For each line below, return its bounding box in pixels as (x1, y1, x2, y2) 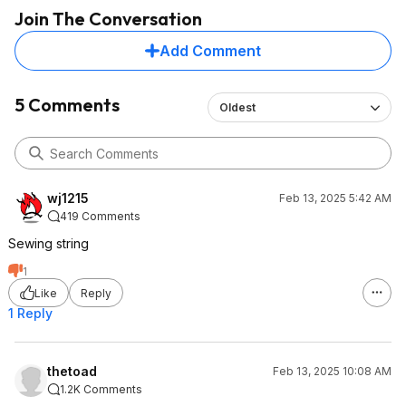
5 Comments (14, 93, 120, 116)
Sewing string (8, 236, 89, 251)
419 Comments (60, 209, 140, 223)
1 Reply (8, 305, 53, 321)
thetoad (47, 363, 97, 379)
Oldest (219, 101, 256, 114)
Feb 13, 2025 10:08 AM (273, 364, 391, 378)
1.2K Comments (60, 382, 142, 396)
